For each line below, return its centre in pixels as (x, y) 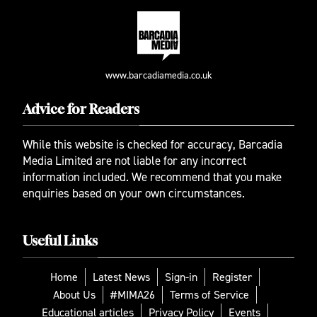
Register (232, 277)
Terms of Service (209, 295)
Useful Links (60, 243)
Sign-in (181, 277)
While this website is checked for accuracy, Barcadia (152, 145)
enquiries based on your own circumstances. (134, 194)
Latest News (121, 277)
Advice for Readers (81, 111)
